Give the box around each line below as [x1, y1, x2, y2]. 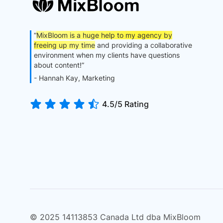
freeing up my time [34, 41, 96, 50]
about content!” [34, 61, 85, 70]
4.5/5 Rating [102, 99, 149, 110]
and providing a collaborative [95, 41, 193, 50]
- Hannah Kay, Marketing [34, 74, 115, 83]
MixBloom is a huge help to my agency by [36, 31, 173, 40]
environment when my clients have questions [34, 51, 180, 60]
